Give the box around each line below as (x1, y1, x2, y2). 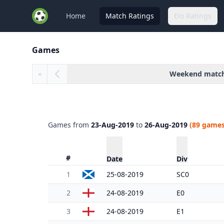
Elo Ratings (174, 11, 211, 20)
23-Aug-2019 (91, 120, 134, 129)
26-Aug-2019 (144, 120, 187, 129)
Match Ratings (105, 11, 154, 20)
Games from (48, 120, 91, 129)
